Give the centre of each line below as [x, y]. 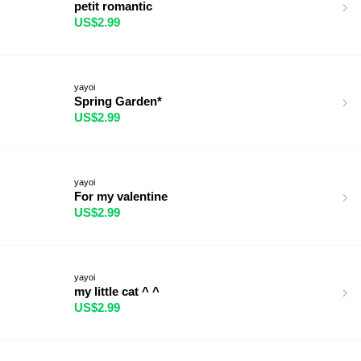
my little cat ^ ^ [117, 291]
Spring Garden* [118, 101]
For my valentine [121, 196]
